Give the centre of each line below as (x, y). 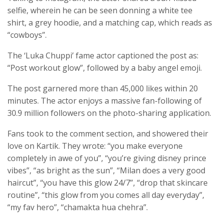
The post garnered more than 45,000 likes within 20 (103, 89)
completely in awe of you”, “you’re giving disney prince (107, 158)
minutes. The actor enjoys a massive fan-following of (105, 101)
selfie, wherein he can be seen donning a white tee (100, 11)
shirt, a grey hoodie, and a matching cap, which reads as (110, 23)
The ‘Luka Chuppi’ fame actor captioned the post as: (103, 56)
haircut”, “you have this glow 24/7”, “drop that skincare (108, 183)
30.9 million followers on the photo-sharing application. (109, 113)
